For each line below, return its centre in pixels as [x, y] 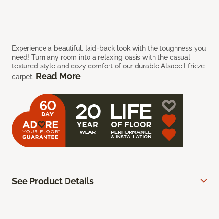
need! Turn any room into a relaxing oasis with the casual [101, 57]
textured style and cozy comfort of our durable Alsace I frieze [109, 66]
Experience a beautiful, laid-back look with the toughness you [109, 49]
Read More [58, 76]
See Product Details [53, 181]
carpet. [24, 77]
